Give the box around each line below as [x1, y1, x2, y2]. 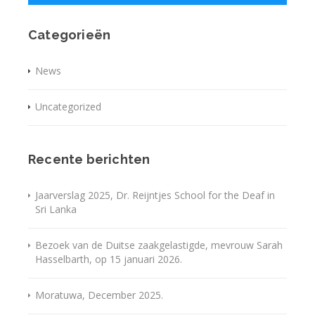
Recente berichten [28, 152, 150, 167]
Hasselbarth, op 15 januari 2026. [35, 252, 182, 266]
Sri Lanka [35, 202, 77, 217]
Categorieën [28, 27, 111, 43]
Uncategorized [35, 100, 101, 114]
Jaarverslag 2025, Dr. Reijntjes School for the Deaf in [35, 188, 275, 202]
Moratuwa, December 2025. [35, 288, 163, 302]
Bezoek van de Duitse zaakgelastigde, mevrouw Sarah [35, 238, 283, 252]
